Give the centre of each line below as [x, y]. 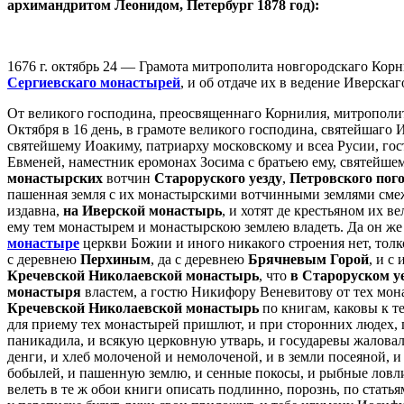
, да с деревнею [199, 259]
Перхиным [115, 259]
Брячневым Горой [308, 259]
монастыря [44, 291]
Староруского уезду [218, 178]
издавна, [35, 210]
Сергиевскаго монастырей [94, 82]
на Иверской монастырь [142, 210]
